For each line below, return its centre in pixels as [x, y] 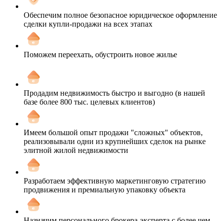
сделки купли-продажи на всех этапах [88, 24]
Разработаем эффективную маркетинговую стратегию [115, 181]
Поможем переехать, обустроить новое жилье [100, 54]
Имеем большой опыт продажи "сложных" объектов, [113, 132]
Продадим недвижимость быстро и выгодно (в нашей [114, 93]
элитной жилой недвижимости [76, 150]
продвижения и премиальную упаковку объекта [105, 189]
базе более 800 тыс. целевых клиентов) [89, 102]
